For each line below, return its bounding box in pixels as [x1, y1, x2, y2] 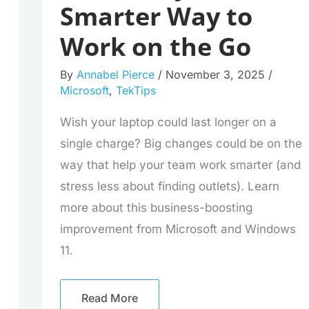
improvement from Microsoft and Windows [59, 222, 296, 237]
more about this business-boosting [59, 201, 252, 215]
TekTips [115, 83, 156, 98]
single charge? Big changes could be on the [59, 137, 302, 151]
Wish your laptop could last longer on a [59, 115, 277, 130]
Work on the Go [59, 29, 251, 63]
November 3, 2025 [165, 68, 268, 82]
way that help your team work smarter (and [59, 158, 301, 172]
